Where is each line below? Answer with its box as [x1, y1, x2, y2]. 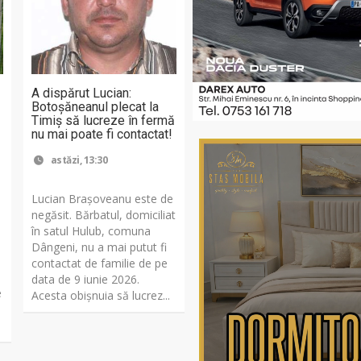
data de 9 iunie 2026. [31, 272, 140, 288]
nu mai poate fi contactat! [31, 127, 173, 143]
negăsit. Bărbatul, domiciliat [31, 207, 176, 223]
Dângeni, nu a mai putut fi [31, 239, 168, 255]
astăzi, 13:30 [48, 153, 107, 168]
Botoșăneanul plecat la [31, 99, 160, 115]
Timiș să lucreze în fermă [31, 113, 176, 129]
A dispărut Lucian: [31, 85, 132, 102]
